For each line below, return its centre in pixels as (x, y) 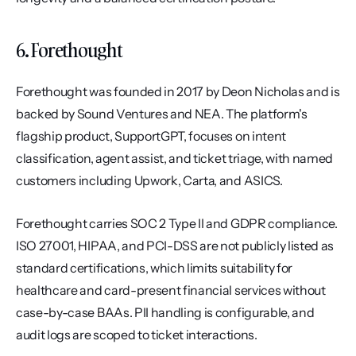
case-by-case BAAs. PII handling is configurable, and (165, 312)
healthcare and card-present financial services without (171, 290)
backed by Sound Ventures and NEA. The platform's (162, 114)
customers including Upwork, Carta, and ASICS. (149, 180)
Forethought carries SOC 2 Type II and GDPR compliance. (177, 223)
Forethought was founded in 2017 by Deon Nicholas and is (178, 91)
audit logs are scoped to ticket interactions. (137, 335)
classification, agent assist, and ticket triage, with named (175, 158)
